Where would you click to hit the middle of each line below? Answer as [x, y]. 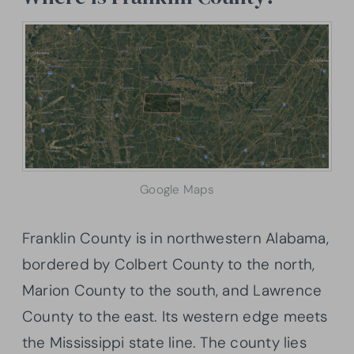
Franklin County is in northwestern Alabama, [175, 239]
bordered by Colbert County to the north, [169, 265]
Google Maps [177, 190]
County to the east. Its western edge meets [175, 317]
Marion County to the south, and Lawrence [172, 291]
